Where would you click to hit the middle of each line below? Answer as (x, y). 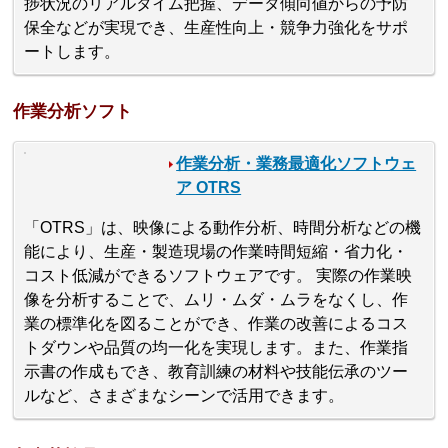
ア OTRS (209, 188)
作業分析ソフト (73, 112)
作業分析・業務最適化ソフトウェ (296, 164)
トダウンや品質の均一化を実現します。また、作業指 (216, 348)
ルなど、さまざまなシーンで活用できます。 (184, 396)
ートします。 (72, 51)
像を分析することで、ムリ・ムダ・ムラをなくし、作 (216, 300)
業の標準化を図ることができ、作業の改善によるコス (216, 324)
